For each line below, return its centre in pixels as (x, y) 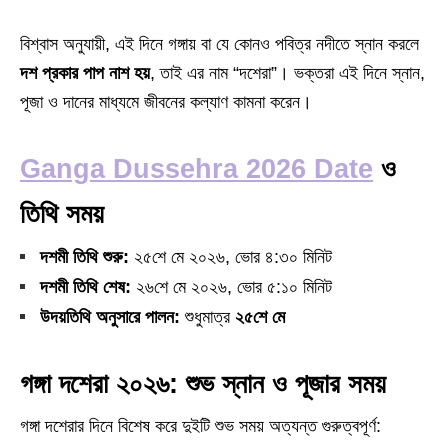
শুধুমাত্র (207, 317)
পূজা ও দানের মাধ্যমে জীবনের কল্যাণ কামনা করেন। (166, 102)
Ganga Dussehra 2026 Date (196, 169)
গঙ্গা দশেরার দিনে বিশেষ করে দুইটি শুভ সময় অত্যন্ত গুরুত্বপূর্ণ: (200, 426)
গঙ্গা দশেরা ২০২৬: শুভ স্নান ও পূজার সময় (203, 384)
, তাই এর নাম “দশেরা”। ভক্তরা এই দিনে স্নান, (287, 73)
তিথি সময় (62, 214)
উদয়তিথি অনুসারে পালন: (110, 317)
